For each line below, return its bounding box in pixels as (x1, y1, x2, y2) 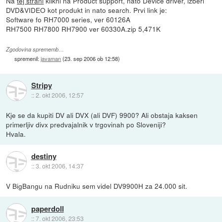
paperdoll (31, 203, 64, 214)
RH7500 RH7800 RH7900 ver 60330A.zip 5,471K (6, 24, 161, 34)
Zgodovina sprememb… (6, 46, 64, 54)
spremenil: (14, 55, 41, 63)
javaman (41, 55, 61, 63)
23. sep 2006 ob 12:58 (64, 55, 118, 63)
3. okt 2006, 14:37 (35, 162, 84, 170)
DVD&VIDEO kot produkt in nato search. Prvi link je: (6, 5, 167, 15)
